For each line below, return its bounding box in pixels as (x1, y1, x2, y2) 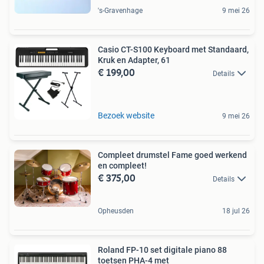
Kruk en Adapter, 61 (98, 55, 170, 65)
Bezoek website (98, 111, 154, 121)
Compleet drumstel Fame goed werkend (98, 150, 247, 160)
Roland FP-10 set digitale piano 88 (98, 245, 227, 255)
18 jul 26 (222, 207, 250, 216)
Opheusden (98, 207, 134, 216)
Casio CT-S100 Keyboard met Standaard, (98, 45, 249, 55)
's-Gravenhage (98, 6, 143, 15)
